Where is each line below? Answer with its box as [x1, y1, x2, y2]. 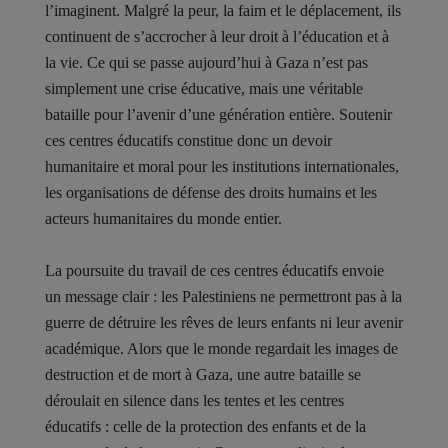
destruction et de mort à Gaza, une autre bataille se [45, 366, 361, 384]
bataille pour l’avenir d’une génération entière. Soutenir [45, 106, 392, 124]
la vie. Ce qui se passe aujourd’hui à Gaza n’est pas [45, 54, 368, 72]
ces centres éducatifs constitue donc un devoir [45, 132, 332, 150]
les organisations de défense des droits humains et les [45, 184, 377, 202]
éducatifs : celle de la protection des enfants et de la [45, 418, 366, 436]
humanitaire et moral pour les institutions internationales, [45, 158, 399, 176]
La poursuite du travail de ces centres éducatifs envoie [45, 262, 384, 280]
